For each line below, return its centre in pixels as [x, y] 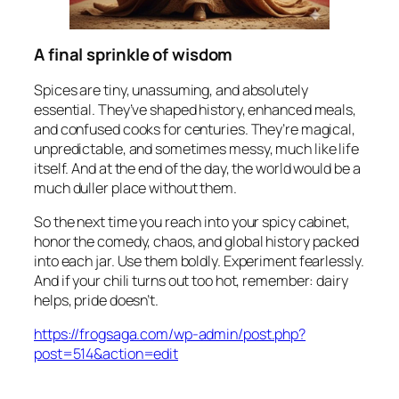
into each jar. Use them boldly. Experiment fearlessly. [199, 261]
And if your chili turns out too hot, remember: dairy [191, 280]
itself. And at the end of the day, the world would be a [197, 168]
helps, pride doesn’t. [96, 300]
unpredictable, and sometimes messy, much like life [196, 148]
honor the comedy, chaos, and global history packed [196, 241]
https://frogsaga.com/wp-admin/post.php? [170, 334]
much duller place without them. [135, 187]
